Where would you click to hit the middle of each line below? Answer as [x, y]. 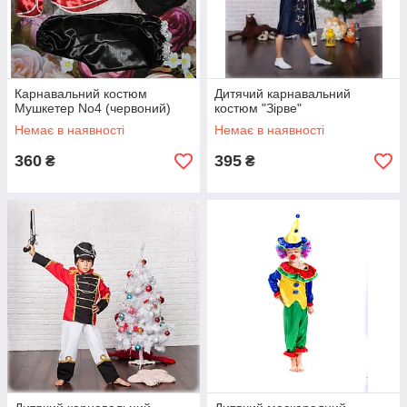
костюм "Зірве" [258, 108]
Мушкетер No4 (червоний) [93, 108]
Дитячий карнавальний [283, 94]
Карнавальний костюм [81, 94]
